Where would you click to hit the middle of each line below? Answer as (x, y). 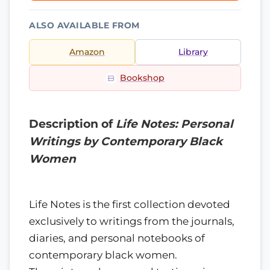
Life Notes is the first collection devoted (130, 204)
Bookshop (142, 78)
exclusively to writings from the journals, (132, 221)
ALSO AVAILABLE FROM (84, 25)
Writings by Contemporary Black (126, 141)
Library (193, 52)
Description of (72, 124)
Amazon (87, 52)
